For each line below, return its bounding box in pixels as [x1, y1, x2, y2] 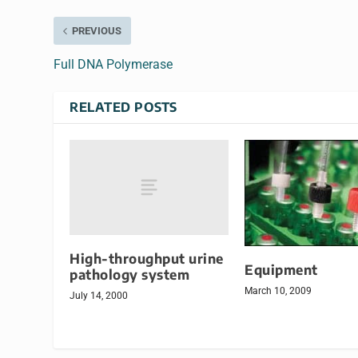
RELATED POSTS [70, 99, 177, 116]
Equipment [245, 261, 318, 279]
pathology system [70, 266, 190, 284]
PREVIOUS [72, 25, 122, 38]
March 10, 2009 [245, 285, 312, 297]
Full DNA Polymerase [54, 57, 173, 73]
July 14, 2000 [70, 290, 129, 302]
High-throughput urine [70, 250, 224, 268]
